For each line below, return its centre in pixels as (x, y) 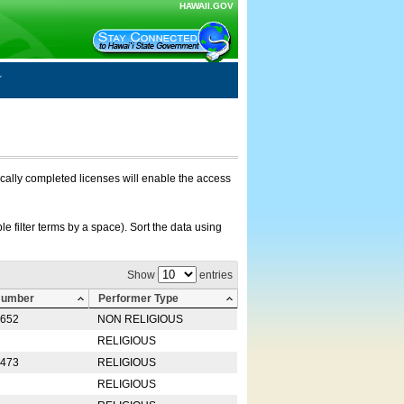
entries (214, 275)
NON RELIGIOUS (140, 319)
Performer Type (138, 298)
